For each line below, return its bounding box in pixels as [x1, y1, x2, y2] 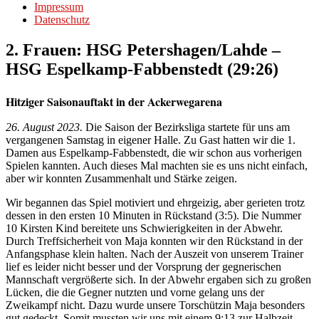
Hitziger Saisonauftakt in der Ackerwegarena [6, 93, 222, 110]
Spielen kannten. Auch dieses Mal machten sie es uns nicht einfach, [6, 159, 308, 172]
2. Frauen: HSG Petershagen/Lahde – [6, 41, 281, 60]
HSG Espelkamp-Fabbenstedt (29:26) [6, 60, 278, 79]
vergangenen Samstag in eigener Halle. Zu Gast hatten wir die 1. [6, 133, 296, 146]
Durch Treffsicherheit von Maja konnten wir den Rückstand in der [6, 234, 303, 247]
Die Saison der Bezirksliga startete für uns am [83, 120, 290, 133]
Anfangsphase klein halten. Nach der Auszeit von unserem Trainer [6, 247, 303, 260]
